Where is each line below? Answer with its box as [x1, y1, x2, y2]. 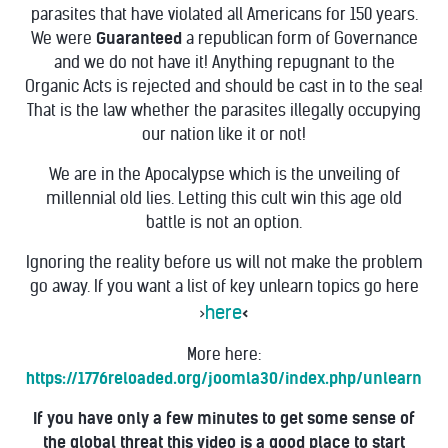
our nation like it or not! [142, 125, 306, 144]
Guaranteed [95, 29, 182, 48]
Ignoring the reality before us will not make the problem [25, 253, 423, 272]
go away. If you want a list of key [29, 277, 259, 296]
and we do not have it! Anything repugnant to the [53, 53, 395, 72]
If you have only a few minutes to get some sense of [33, 409, 415, 428]
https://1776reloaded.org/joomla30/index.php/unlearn [26, 369, 422, 388]
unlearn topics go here [258, 277, 419, 296]
